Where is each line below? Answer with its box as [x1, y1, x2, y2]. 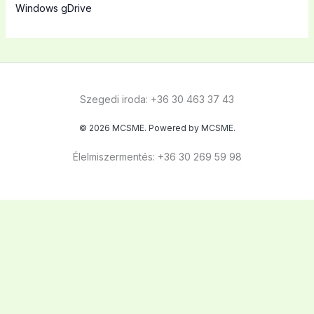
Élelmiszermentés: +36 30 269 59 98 [72, 150, 242, 163]
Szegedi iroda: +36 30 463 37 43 [80, 93, 234, 105]
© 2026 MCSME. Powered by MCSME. [78, 122, 235, 133]
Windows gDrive [15, 1, 92, 14]
